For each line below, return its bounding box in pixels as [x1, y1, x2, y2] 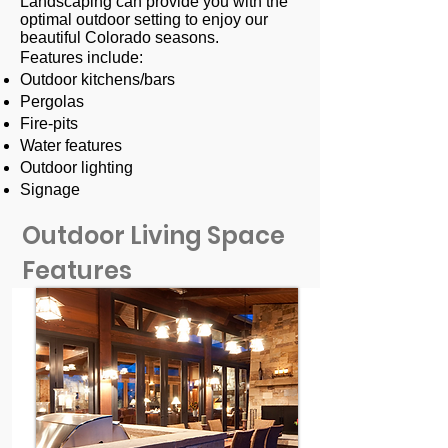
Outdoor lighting [20, 159, 133, 176]
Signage [20, 181, 80, 198]
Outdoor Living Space [22, 219, 285, 252]
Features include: [20, 49, 143, 66]
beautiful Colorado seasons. [20, 29, 219, 46]
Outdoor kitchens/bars [20, 71, 175, 88]
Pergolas [20, 93, 84, 110]
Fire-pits [20, 115, 78, 132]
